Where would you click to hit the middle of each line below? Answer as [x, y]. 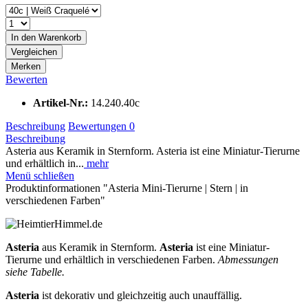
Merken [26, 66]
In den [23, 37]
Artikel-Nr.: [62, 102]
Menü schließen [40, 175]
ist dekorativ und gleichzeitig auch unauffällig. [141, 295]
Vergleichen [34, 52]
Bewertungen [99, 126]
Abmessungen [248, 259]
